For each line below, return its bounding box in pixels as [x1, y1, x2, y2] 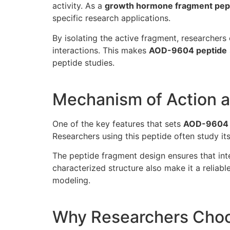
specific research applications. [52, 13, 170, 24]
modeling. [52, 175, 90, 186]
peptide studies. [52, 57, 114, 68]
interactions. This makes [52, 45, 149, 55]
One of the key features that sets [52, 118, 183, 129]
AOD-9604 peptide [149, 45, 227, 55]
